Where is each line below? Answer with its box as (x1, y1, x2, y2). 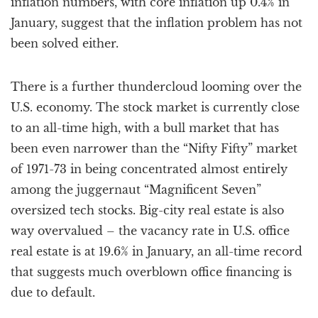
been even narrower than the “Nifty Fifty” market (11, 141, 297, 155)
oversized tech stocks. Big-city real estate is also (11, 203, 284, 217)
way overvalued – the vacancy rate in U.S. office (11, 224, 290, 238)
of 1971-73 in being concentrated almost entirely (11, 162, 287, 176)
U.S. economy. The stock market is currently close (11, 100, 300, 114)
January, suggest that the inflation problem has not (11, 16, 302, 30)
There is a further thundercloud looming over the (11, 79, 302, 94)
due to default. (11, 285, 95, 300)
